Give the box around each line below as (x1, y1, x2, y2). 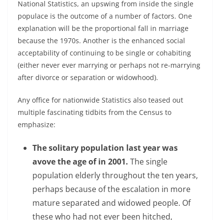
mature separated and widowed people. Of (32, 197, 191, 208)
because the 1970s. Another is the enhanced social (18, 36, 185, 45)
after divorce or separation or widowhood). (18, 73, 158, 82)
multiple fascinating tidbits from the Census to (18, 108, 171, 117)
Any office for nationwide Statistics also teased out (18, 95, 183, 105)
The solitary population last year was (32, 142, 178, 153)
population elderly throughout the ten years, (32, 170, 198, 181)
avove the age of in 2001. (32, 156, 130, 167)
